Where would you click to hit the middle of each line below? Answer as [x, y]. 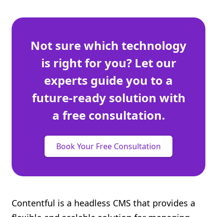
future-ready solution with [108, 98]
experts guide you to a [108, 80]
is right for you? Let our [108, 63]
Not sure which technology [108, 45]
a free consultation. [108, 115]
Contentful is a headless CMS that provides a [103, 203]
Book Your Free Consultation [108, 146]
